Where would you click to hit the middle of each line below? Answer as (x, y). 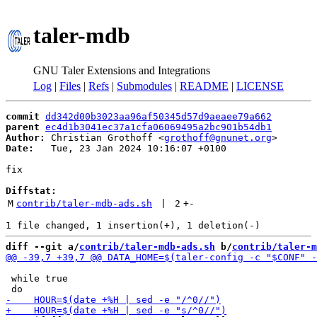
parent (23, 127)
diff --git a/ (42, 247)
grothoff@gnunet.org (218, 138)
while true (37, 278)
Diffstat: (31, 191)
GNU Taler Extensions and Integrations (122, 70)
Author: (25, 138)
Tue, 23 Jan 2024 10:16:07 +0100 (130, 148)
